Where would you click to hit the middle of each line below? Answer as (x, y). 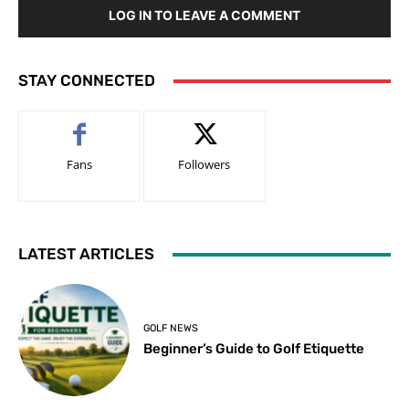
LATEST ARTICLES (86, 254)
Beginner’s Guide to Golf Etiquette (254, 348)
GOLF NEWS (171, 328)
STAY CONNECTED (87, 81)
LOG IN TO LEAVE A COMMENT (204, 16)
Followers (204, 165)
